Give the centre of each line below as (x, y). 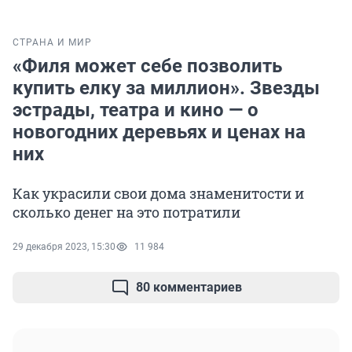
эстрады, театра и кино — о (136, 110)
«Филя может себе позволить (147, 66)
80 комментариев (189, 288)
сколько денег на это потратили (126, 213)
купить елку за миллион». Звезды (166, 88)
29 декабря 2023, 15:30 (64, 247)
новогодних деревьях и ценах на (159, 132)
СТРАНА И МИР (52, 43)
